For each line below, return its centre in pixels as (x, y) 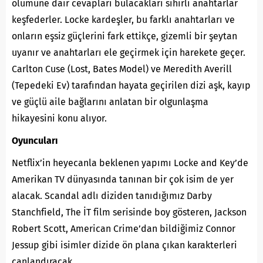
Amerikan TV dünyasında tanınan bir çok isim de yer (123, 179)
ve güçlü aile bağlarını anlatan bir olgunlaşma (110, 102)
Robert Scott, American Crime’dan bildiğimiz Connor (124, 228)
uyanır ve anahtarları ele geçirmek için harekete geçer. (129, 52)
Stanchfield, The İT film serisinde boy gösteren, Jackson (129, 212)
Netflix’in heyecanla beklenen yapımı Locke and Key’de (130, 163)
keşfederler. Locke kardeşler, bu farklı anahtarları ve (123, 19)
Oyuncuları (35, 140)
